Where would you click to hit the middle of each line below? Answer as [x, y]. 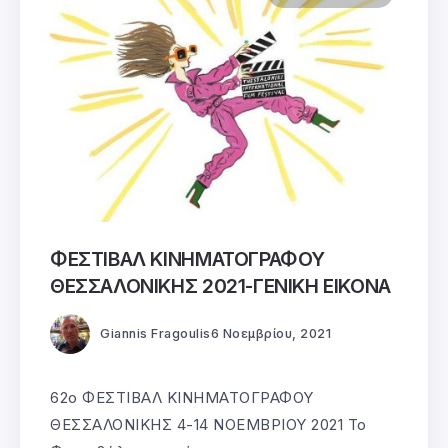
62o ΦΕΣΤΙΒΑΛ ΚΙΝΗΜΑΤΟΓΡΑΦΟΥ [182, 397]
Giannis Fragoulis [155, 333]
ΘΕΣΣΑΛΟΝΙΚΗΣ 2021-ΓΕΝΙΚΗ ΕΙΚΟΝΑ [220, 286]
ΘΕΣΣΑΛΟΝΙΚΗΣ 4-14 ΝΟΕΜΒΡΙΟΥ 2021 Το [208, 424]
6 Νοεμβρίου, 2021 [270, 333]
